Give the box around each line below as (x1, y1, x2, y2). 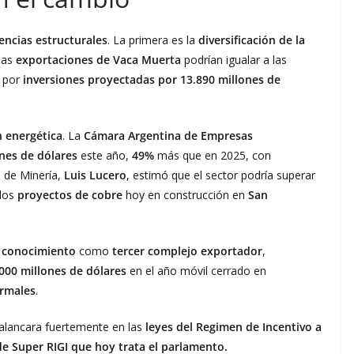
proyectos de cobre (17, 186, 122, 202)
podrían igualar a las (181, 51, 287, 67)
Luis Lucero (64, 167, 126, 183)
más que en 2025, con (154, 147, 271, 163)
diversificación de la (198, 32, 305, 47)
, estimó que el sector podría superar (126, 167, 315, 183)
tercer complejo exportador (112, 243, 262, 258)
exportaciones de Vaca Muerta (16, 51, 181, 67)
